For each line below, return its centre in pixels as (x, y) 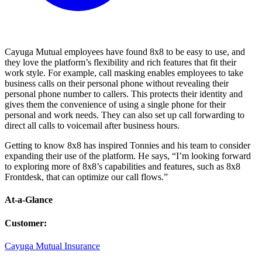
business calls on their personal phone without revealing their (117, 83)
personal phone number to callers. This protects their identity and (124, 94)
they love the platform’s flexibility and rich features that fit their (120, 62)
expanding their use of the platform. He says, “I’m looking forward (128, 156)
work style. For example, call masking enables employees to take (124, 73)
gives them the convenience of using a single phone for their (115, 104)
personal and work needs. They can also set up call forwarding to (125, 115)
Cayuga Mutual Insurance (52, 246)
